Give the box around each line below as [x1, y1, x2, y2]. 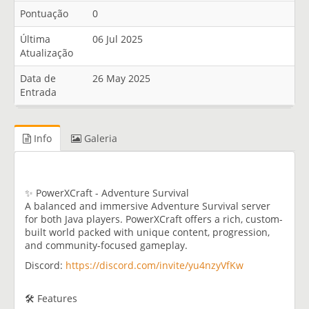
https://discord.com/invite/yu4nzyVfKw [66, 258, 243, 272]
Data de [20, 72, 56, 85]
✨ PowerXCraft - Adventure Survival [25, 186, 189, 199]
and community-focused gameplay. [25, 238, 188, 252]
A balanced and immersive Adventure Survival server [25, 199, 270, 212]
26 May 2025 [92, 72, 150, 85]
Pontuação [20, 7, 68, 20]
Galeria [81, 132, 117, 145]
